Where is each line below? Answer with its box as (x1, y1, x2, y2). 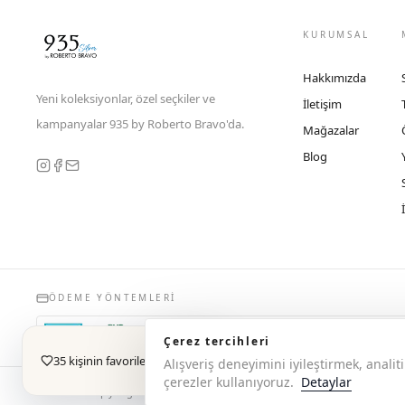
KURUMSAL (303, 28, 370, 41)
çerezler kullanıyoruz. (164, 373, 294, 391)
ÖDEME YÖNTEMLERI (49, 291, 176, 304)
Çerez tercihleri (164, 334, 270, 349)
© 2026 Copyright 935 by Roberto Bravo (36, 385, 292, 399)
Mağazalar (303, 122, 360, 138)
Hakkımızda (303, 70, 367, 86)
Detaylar (301, 373, 352, 391)
